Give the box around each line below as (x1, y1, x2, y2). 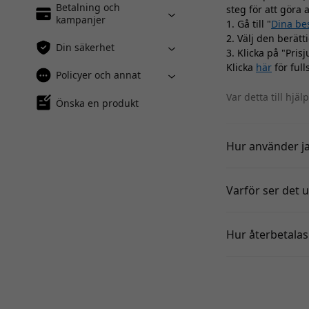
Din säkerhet (56, 41, 114, 54)
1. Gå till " (226, 17, 271, 30)
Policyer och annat (56, 68, 141, 81)
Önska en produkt (56, 96, 139, 110)
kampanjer (56, 13, 106, 26)
